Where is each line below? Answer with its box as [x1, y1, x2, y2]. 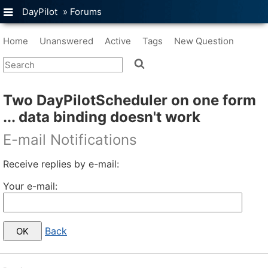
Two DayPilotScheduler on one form [3, 92, 256, 109]
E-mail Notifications [3, 131, 137, 148]
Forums [70, 6, 102, 17]
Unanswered [39, 35, 93, 47]
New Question [174, 35, 234, 47]
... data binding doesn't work [3, 108, 200, 126]
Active [105, 35, 131, 47]
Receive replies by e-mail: [3, 158, 119, 170]
